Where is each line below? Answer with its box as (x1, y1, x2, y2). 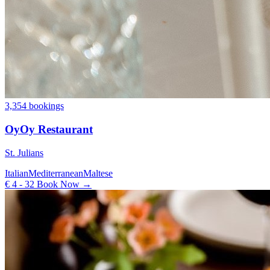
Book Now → (34, 178, 92, 189)
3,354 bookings (5, 101, 64, 111)
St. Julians (5, 147, 43, 158)
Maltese (83, 168, 113, 178)
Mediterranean (28, 168, 83, 178)
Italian (5, 168, 28, 178)
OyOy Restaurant (5, 122, 93, 136)
